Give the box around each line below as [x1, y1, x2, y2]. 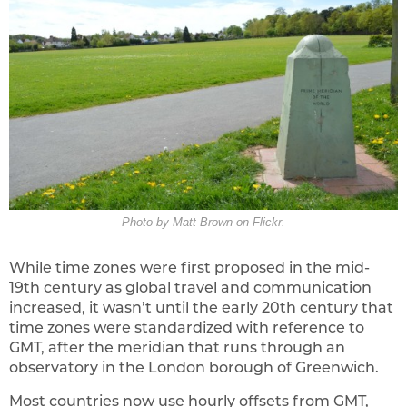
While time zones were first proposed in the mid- [9, 258, 370, 276]
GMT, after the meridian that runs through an [9, 338, 345, 356]
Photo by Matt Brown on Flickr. [122, 215, 285, 230]
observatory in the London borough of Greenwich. [9, 358, 379, 376]
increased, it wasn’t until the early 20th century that [9, 298, 393, 316]
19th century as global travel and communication [9, 278, 372, 296]
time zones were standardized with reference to [9, 318, 364, 336]
